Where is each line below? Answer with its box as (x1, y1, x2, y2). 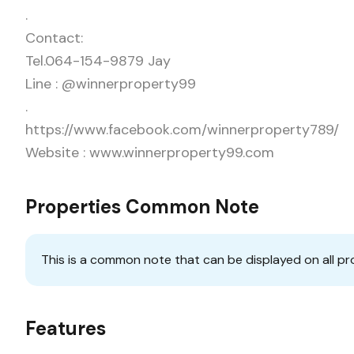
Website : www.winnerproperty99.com (25, 142, 274, 162)
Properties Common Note (25, 194, 259, 219)
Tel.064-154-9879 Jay (25, 51, 171, 70)
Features (25, 315, 106, 341)
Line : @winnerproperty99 (25, 73, 196, 93)
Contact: (25, 28, 83, 47)
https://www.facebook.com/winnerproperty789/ (25, 119, 339, 139)
